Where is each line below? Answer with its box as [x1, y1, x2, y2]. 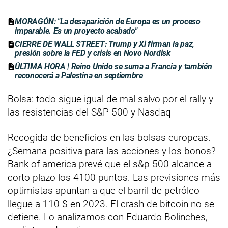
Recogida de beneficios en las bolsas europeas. [8, 132, 211, 144]
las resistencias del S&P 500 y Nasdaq [8, 106, 171, 119]
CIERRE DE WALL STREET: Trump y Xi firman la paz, [15, 39, 194, 49]
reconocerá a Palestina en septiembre [15, 71, 143, 81]
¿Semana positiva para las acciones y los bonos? [8, 145, 216, 157]
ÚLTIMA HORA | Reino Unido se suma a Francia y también [15, 62, 212, 72]
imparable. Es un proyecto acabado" [15, 26, 137, 36]
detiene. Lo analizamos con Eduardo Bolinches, [8, 211, 208, 223]
